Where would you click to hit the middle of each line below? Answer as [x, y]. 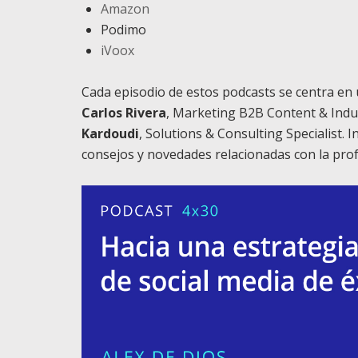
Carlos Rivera [124, 113]
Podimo [123, 30]
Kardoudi [110, 133]
